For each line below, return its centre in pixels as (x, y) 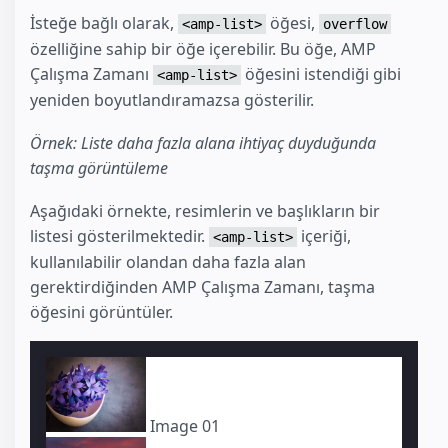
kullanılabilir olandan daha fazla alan (168, 261)
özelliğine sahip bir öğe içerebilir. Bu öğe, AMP (203, 49)
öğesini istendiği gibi (321, 74)
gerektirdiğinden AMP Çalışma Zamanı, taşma (202, 286)
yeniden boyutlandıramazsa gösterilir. (172, 100)
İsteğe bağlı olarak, (104, 23)
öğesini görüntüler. (101, 311)
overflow (355, 24)
